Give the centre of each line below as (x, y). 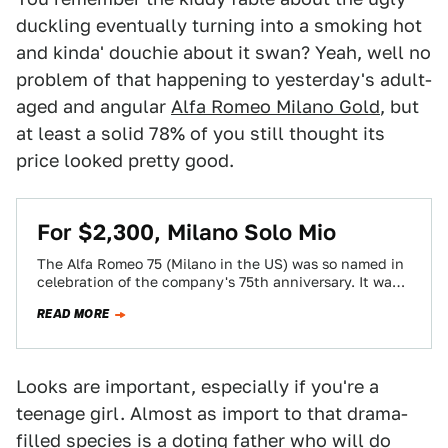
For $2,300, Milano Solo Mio (186, 232)
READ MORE (73, 314)
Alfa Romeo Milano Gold (275, 106)
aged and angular (93, 106)
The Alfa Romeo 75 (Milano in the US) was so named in (220, 264)
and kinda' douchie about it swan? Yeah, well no (223, 52)
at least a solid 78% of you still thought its (200, 133)
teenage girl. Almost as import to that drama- (212, 413)
